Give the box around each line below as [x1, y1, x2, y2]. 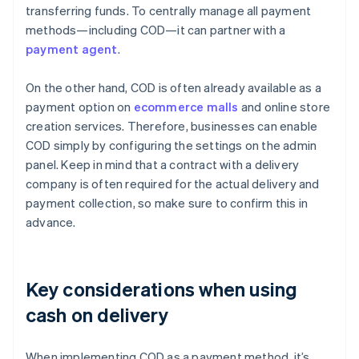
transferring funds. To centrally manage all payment [26, 2, 312, 19]
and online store [238, 99, 331, 115]
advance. [26, 214, 76, 231]
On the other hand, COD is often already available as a [26, 79, 321, 96]
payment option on [26, 99, 134, 115]
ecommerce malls [133, 99, 239, 115]
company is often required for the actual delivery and [26, 175, 320, 192]
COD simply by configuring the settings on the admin [26, 137, 317, 154]
